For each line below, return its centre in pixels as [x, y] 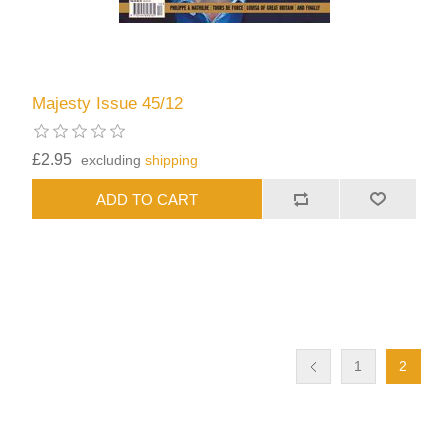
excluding [113, 160]
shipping [172, 160]
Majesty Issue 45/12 [108, 104]
